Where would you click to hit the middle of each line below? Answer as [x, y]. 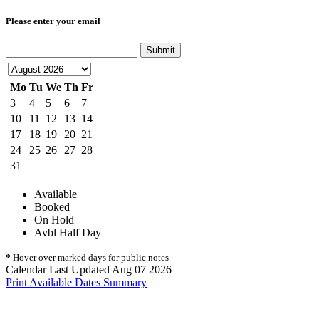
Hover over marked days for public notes [90, 258]
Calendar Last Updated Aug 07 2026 [89, 270]
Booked [52, 207]
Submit [161, 51]
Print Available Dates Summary [76, 283]
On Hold [54, 220]
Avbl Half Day [68, 233]
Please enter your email [53, 21]
